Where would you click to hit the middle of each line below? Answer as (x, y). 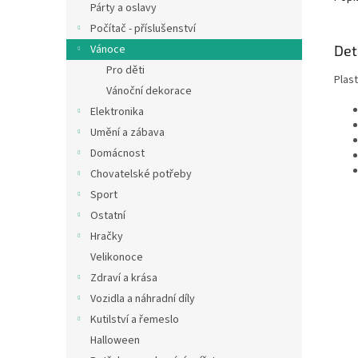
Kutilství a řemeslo (135, 320)
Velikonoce (117, 257)
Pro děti (125, 70)
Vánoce (108, 50)
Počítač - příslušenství (143, 29)
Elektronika (117, 112)
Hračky (107, 237)
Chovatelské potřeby (141, 174)
